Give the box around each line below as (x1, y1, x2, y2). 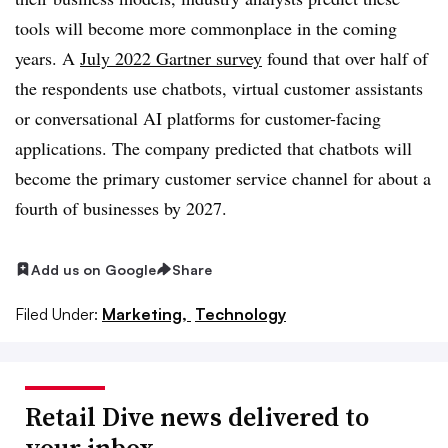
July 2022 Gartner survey (80, 45, 262, 70)
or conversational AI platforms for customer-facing (15, 105, 381, 130)
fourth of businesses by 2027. (15, 195, 227, 220)
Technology (195, 304, 286, 325)
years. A (15, 45, 80, 70)
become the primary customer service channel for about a (15, 165, 431, 190)
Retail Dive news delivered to (25, 399, 369, 436)
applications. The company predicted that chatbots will (15, 135, 412, 160)
